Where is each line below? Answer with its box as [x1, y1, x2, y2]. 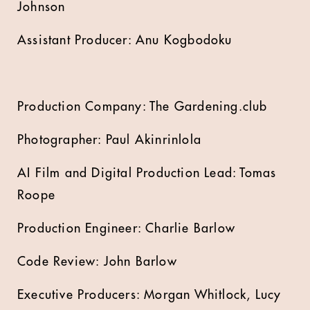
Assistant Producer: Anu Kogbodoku [17, 34, 237, 46]
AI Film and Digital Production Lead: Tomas [17, 167, 277, 179]
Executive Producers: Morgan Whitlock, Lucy [17, 289, 282, 301]
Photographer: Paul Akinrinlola [17, 134, 201, 146]
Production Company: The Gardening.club [17, 100, 268, 113]
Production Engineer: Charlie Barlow [17, 222, 235, 235]
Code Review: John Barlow [17, 255, 177, 268]
